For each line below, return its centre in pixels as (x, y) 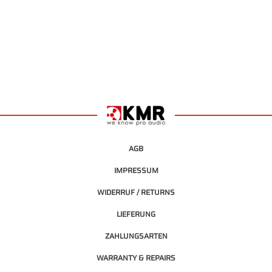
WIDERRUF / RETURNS (136, 192)
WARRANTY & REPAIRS (136, 257)
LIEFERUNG (136, 214)
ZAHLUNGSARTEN (136, 236)
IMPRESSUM (136, 170)
